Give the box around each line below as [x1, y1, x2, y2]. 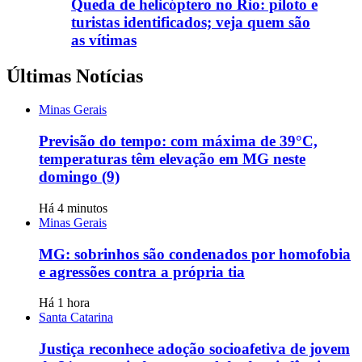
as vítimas [71, 31, 137, 48]
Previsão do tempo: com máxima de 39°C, [39, 133, 318, 150]
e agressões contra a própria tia [39, 263, 245, 280]
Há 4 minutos [39, 200, 107, 215]
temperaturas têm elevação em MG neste [39, 150, 305, 168]
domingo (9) [39, 168, 120, 186]
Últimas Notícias [6, 65, 143, 86]
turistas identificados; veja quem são [71, 13, 310, 31]
